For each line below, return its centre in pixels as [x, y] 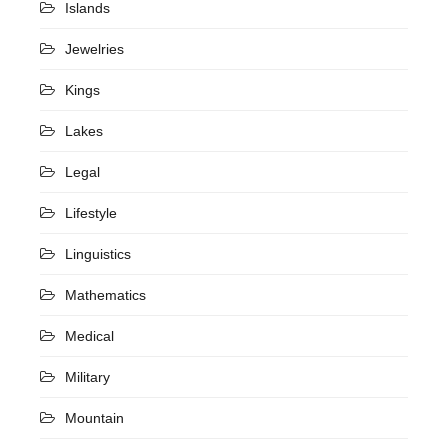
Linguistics [98, 253]
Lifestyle [91, 212]
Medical [89, 335]
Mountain [94, 417]
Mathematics [105, 294]
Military [87, 376]
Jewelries [94, 48]
